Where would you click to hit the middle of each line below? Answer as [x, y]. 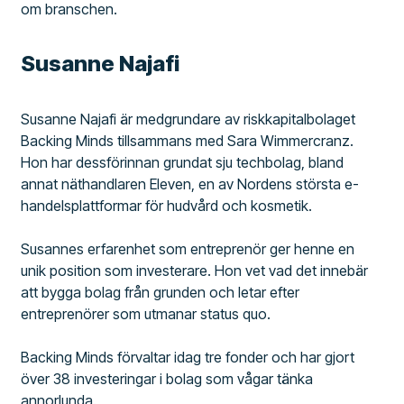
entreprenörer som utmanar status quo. [146, 314]
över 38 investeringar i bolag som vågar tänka [167, 379]
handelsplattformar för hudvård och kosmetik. [167, 206]
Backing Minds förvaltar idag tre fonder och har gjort [188, 358]
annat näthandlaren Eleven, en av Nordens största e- [190, 184]
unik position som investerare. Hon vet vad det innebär [195, 271]
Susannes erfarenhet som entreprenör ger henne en [188, 249]
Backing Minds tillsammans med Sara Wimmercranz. [188, 141]
